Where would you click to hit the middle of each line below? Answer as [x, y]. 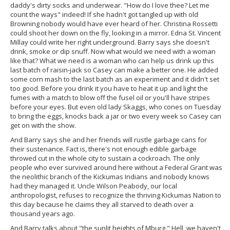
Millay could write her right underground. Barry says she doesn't [110, 42]
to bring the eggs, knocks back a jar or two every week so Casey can [116, 116]
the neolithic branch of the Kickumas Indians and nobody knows [110, 177]
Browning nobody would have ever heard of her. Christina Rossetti [114, 24]
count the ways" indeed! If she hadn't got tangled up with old [104, 14]
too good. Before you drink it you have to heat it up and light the [109, 88]
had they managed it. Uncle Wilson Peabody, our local [94, 186]
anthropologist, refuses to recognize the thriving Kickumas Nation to [116, 195]
